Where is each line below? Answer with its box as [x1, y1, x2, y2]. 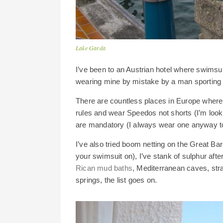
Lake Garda [76, 43, 106, 52]
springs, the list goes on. [76, 175, 157, 184]
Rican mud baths [76, 163, 132, 172]
